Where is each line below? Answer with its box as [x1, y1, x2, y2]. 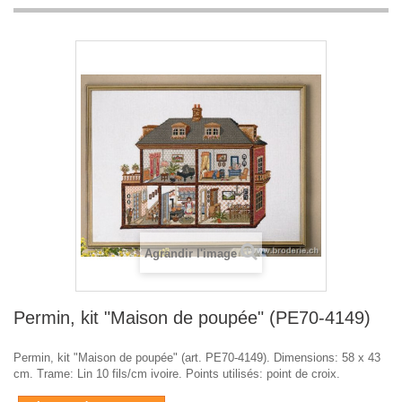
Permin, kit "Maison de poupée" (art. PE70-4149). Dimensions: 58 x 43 [13, 351, 380, 365]
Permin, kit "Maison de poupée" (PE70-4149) [13, 308, 371, 328]
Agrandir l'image [144, 247, 237, 261]
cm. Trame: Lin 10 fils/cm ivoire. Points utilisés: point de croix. [13, 367, 340, 381]
